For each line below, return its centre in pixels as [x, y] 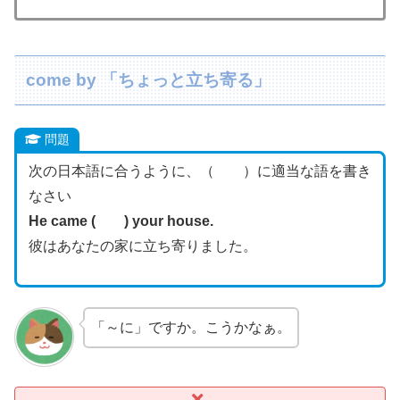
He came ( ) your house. [121, 221]
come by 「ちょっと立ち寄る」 [149, 80]
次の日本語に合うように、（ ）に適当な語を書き [200, 171]
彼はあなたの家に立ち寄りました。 [142, 246]
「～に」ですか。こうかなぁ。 [191, 328]
